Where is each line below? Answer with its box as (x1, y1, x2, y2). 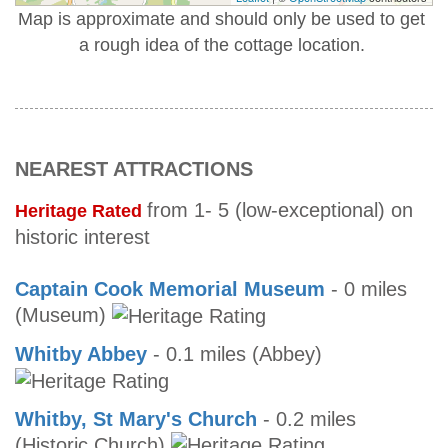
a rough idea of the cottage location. (78, 35, 365, 56)
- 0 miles (325, 278, 407, 301)
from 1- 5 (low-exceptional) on (147, 199, 413, 222)
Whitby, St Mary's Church (15, 407, 257, 430)
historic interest (15, 226, 150, 249)
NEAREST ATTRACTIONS (15, 158, 253, 181)
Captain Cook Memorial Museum (15, 278, 325, 301)
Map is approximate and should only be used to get (18, 9, 426, 30)
